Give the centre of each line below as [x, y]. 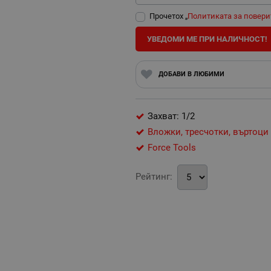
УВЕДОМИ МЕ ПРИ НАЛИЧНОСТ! [207, 39]
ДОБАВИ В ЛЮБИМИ [191, 74]
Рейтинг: [154, 177]
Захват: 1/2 [171, 116]
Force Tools [172, 148]
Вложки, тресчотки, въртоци [208, 132]
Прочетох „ [168, 16]
